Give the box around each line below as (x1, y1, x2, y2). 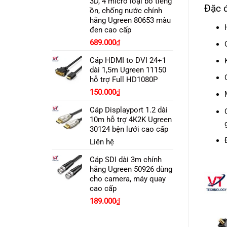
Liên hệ (90, 137, 114, 146)
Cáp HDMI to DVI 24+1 (90, 56, 166, 65)
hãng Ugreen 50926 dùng (90, 165, 172, 174)
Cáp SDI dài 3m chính (90, 155, 162, 164)
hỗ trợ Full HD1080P (90, 75, 158, 84)
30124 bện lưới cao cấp (90, 125, 168, 134)
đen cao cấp (90, 25, 131, 34)
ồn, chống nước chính (90, 6, 162, 15)
